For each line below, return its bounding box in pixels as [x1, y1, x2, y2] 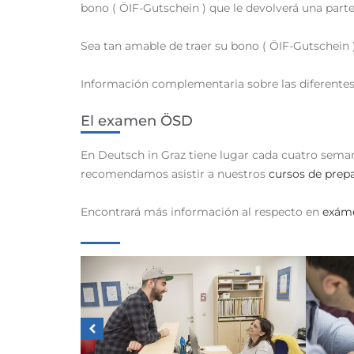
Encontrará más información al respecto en [81, 205, 322, 220]
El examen [81, 112, 160, 130]
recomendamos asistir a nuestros [81, 167, 269, 182]
